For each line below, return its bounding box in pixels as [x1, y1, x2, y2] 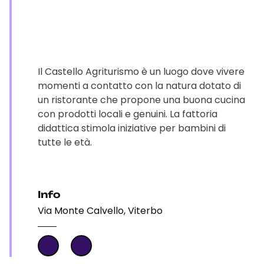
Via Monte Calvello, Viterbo [38, 204, 163, 217]
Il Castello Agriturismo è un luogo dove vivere [38, 65, 245, 78]
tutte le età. [38, 136, 92, 149]
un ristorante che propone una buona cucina [38, 93, 245, 107]
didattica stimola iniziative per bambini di [38, 121, 226, 135]
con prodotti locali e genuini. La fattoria [38, 107, 217, 121]
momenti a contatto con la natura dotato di [38, 79, 241, 93]
